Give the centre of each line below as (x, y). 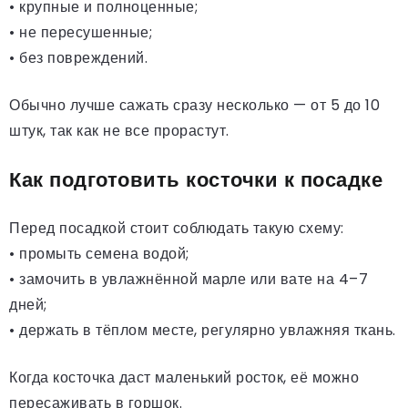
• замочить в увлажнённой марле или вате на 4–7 (189, 279)
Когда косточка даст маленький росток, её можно (184, 377)
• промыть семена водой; (99, 253)
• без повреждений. (78, 57)
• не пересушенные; (81, 32)
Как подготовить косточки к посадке (196, 179)
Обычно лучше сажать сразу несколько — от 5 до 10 (194, 105)
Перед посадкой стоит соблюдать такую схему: (177, 228)
